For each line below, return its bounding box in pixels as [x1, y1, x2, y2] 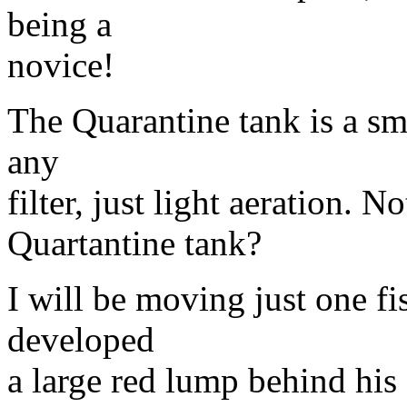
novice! [7, 45, 114, 85]
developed [7, 320, 154, 360]
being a [7, 5, 112, 45]
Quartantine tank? [7, 223, 262, 263]
